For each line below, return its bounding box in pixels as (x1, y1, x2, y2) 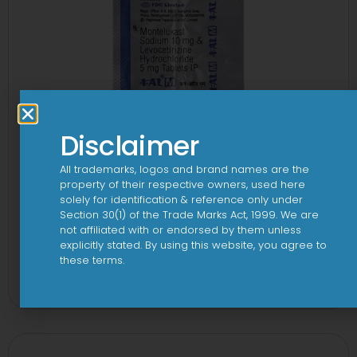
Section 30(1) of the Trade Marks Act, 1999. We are (59, 207, 319, 222)
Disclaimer (59, 127, 200, 165)
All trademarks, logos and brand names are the (59, 162, 309, 177)
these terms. (59, 253, 124, 268)
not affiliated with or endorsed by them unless (59, 222, 301, 237)
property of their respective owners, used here (59, 177, 305, 192)
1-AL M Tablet (127, 248, 229, 271)
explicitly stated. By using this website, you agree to (59, 237, 327, 253)
